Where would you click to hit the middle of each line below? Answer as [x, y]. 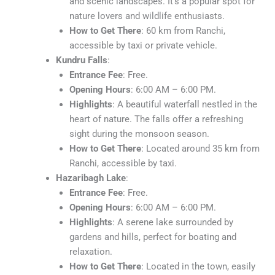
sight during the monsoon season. [139, 134]
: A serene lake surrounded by [172, 222]
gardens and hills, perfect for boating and [153, 237]
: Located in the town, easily [198, 266]
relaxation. [91, 251]
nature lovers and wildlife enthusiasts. [147, 16]
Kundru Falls [81, 60]
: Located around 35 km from [200, 148]
